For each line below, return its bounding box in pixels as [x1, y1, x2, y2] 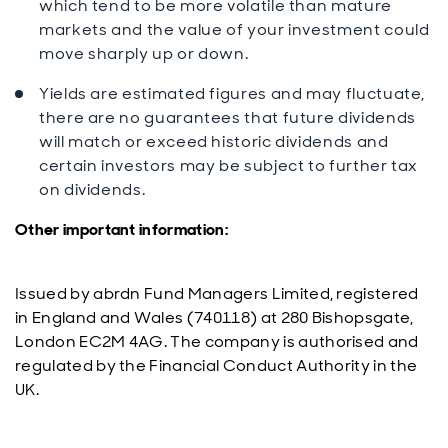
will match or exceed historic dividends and [39, 131, 389, 152]
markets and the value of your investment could [39, 19, 430, 40]
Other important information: [15, 219, 228, 240]
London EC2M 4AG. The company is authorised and [15, 331, 419, 352]
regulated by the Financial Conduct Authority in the [15, 355, 418, 376]
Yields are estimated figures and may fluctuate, [39, 83, 426, 104]
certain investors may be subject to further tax [39, 155, 419, 176]
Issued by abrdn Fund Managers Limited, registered [15, 283, 419, 304]
